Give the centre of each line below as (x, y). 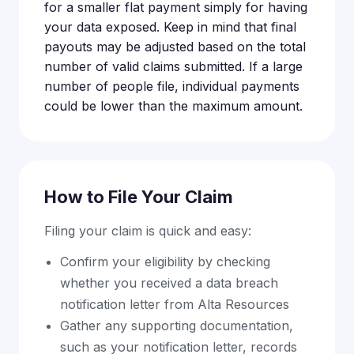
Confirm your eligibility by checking (165, 262)
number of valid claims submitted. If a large (173, 66)
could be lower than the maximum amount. (173, 106)
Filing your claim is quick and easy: (148, 231)
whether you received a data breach (169, 283)
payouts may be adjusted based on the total (175, 47)
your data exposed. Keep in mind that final (170, 27)
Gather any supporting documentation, (177, 326)
